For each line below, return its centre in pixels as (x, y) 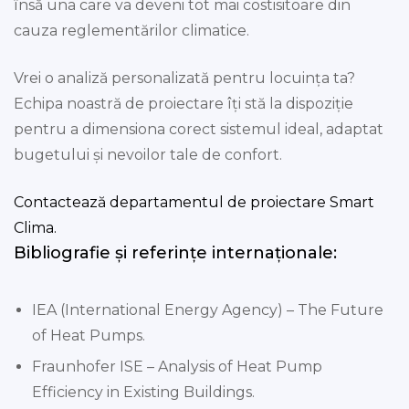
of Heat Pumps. (89, 336)
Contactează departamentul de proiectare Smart (194, 203)
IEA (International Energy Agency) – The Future (208, 310)
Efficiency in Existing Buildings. (143, 393)
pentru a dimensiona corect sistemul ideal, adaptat (199, 130)
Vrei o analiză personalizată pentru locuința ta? (184, 79)
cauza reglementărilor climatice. (131, 31)
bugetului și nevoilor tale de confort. (148, 155)
